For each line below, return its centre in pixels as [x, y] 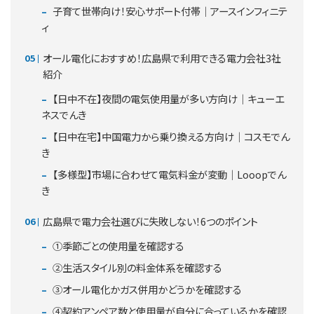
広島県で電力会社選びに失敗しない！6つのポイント [150, 221]
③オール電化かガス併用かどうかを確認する [146, 289]
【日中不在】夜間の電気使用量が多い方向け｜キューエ [167, 98]
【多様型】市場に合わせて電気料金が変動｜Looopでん [168, 174]
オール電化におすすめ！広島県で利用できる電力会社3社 [162, 57]
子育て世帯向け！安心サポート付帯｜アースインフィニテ [169, 11]
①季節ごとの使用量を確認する [117, 245]
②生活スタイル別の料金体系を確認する [136, 267]
